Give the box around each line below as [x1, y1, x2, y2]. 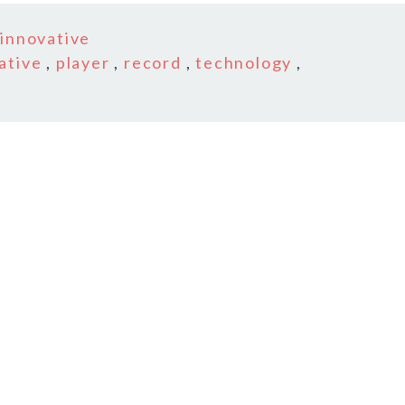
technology [195, 52, 293, 72]
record [124, 52, 182, 72]
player [55, 52, 110, 72]
